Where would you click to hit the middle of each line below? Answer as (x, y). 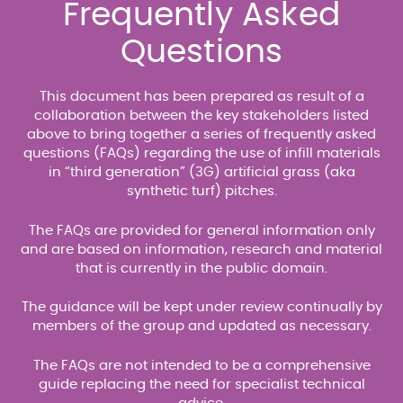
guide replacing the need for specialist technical (201, 384)
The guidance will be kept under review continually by (201, 307)
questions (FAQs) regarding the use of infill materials (201, 153)
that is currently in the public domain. (201, 268)
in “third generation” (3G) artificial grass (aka (201, 172)
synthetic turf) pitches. (201, 191)
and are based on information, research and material (201, 249)
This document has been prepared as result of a (201, 97)
